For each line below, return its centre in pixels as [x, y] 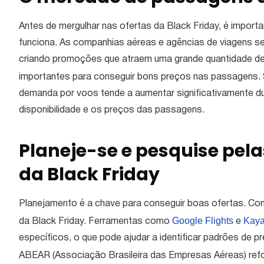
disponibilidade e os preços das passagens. [113, 110]
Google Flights [203, 221]
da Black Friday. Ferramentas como [95, 222]
